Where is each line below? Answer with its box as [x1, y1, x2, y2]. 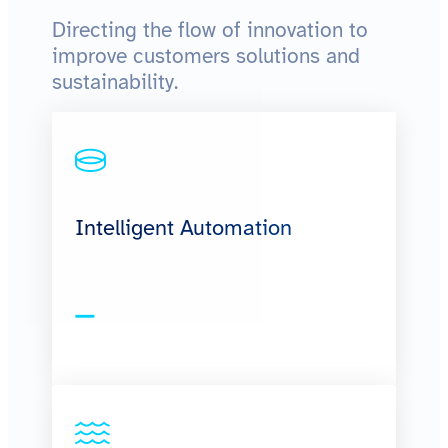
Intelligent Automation [75, 214, 293, 241]
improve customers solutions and [52, 43, 360, 70]
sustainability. [52, 69, 178, 96]
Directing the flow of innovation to [52, 17, 368, 44]
